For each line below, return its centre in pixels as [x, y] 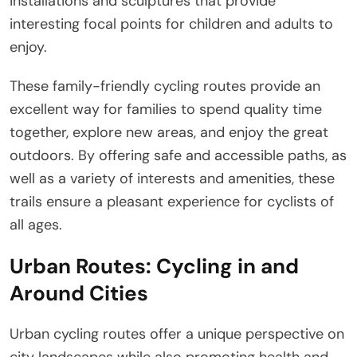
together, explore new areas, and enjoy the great [169, 132]
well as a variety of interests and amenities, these [172, 178]
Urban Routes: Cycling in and [154, 266]
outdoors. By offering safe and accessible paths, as [178, 155]
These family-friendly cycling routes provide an [165, 86]
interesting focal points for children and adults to [171, 24]
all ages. [36, 224]
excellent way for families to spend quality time [166, 109]
